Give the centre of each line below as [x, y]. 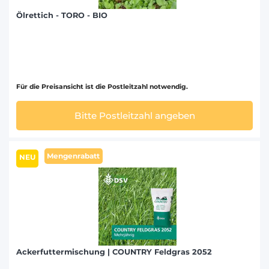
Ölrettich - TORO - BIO [62, 16]
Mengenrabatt [74, 156]
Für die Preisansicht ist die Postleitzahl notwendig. [102, 87]
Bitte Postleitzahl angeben [134, 115]
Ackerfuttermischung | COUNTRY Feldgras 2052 [114, 252]
